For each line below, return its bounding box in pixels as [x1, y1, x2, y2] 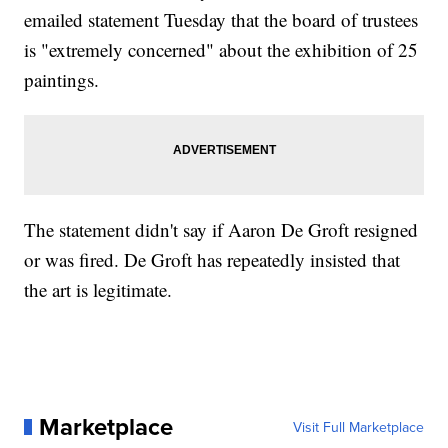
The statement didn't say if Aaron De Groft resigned [24, 216, 419, 242]
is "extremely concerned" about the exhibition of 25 [24, 36, 419, 62]
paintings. [24, 66, 100, 92]
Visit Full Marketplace [292, 416, 424, 437]
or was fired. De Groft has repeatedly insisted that [24, 246, 401, 272]
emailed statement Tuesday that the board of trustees [24, 6, 419, 32]
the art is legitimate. [24, 276, 173, 302]
